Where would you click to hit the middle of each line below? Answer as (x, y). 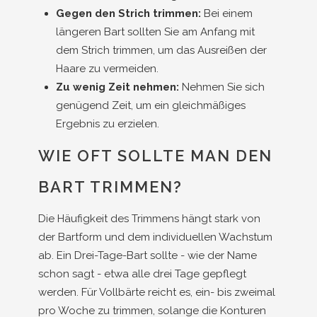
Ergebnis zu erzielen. (108, 124)
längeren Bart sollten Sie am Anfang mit (155, 32)
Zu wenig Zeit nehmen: (117, 87)
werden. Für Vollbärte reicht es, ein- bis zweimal (157, 292)
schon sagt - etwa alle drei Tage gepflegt (142, 274)
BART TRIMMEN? (110, 187)
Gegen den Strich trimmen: (128, 13)
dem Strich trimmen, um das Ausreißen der (161, 50)
